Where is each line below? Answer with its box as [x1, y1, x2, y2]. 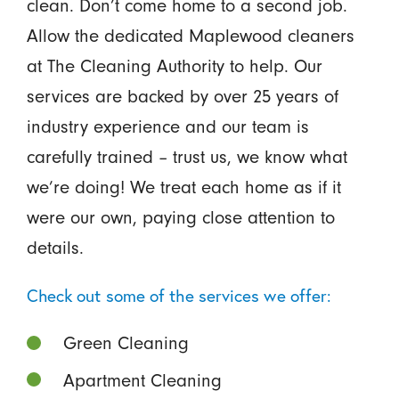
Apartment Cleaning [63, 369, 223, 391]
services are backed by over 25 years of [26, 85, 338, 108]
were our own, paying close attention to [26, 207, 335, 229]
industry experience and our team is [26, 116, 309, 138]
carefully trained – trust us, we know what [26, 146, 347, 168]
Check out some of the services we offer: [26, 284, 332, 307]
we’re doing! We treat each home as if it [26, 176, 341, 199]
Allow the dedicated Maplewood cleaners [26, 25, 354, 47]
